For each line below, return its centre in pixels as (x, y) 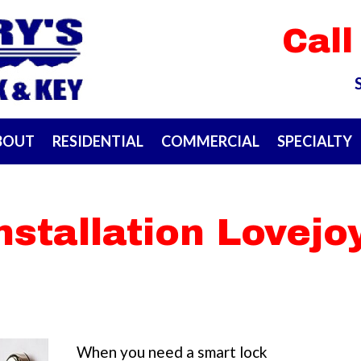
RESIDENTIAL (98, 141)
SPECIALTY (314, 141)
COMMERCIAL (210, 141)
